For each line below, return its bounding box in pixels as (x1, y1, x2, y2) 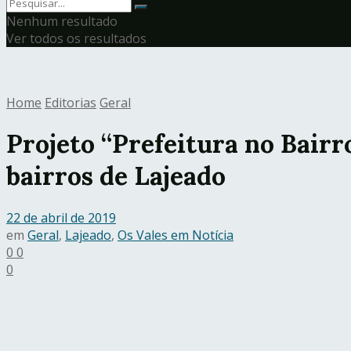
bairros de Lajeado (6, 160, 226, 193)
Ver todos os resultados (6, 30, 147, 47)
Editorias (45, 94, 96, 111)
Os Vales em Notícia (118, 226, 233, 244)
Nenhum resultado (6, 13, 118, 30)
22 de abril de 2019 (6, 208, 116, 226)
